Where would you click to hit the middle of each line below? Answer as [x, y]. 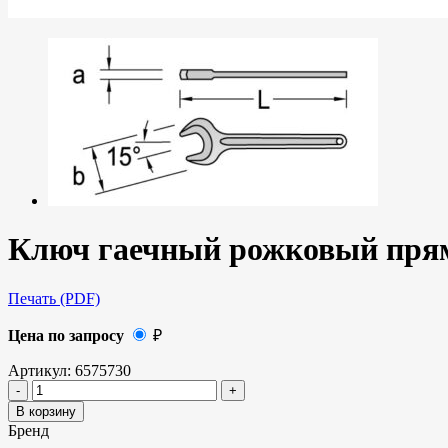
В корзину [46, 411]
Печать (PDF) [54, 298]
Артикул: [41, 370]
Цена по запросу [66, 335]
